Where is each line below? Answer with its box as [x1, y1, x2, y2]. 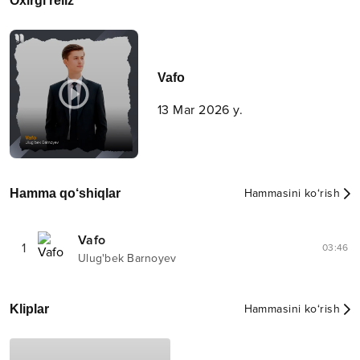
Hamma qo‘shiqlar [10, 186, 121, 201]
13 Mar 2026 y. [157, 102, 243, 119]
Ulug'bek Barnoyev [78, 252, 177, 266]
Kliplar [10, 302, 49, 317]
